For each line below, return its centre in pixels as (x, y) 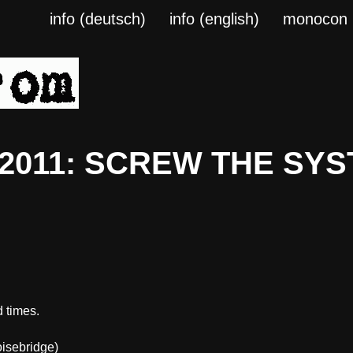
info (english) (215, 19)
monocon (316, 19)
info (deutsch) (98, 19)
